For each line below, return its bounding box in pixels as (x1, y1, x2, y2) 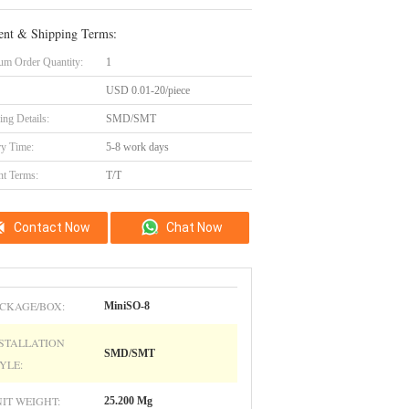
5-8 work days (106, 141, 169, 153)
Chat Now (165, 220, 223, 235)
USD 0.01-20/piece (106, 84, 190, 97)
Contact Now (14, 220, 90, 235)
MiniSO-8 (104, 299, 150, 312)
